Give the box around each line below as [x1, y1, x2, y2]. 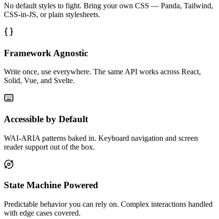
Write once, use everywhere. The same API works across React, [4, 67, 201, 76]
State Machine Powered [4, 180, 98, 191]
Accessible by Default [4, 114, 88, 125]
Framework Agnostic [4, 47, 88, 58]
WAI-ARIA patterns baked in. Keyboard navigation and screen [4, 133, 198, 142]
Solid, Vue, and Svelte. [4, 76, 75, 85]
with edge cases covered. [4, 209, 81, 218]
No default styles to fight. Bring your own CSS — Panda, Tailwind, [4, 1, 213, 10]
